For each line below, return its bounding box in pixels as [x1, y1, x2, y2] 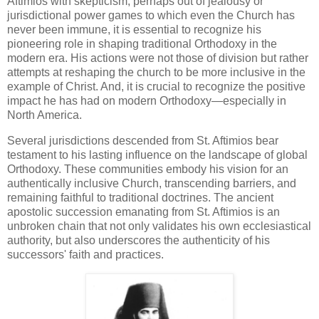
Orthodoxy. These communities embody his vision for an [7, 162, 288, 175]
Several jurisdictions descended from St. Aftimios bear [7, 134, 278, 147]
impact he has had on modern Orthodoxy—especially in [7, 95, 286, 108]
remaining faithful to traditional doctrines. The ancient [7, 191, 273, 204]
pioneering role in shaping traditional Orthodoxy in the [7, 38, 277, 51]
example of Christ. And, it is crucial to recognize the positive [7, 80, 305, 93]
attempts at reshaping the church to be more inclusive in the [7, 66, 305, 79]
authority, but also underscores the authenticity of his [7, 234, 270, 246]
